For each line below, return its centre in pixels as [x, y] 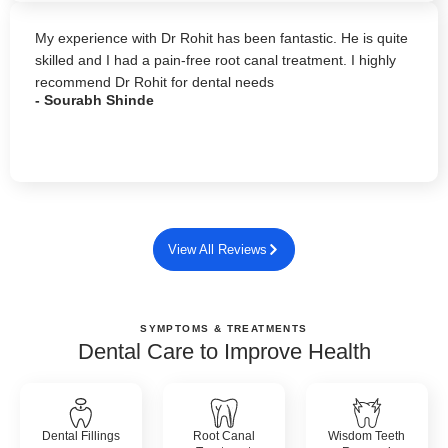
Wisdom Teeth [367, 436]
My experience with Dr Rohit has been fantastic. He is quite [221, 38]
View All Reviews [217, 250]
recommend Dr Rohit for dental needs [154, 82]
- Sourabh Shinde [94, 100]
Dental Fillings [81, 436]
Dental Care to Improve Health [224, 352]
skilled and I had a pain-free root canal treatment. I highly [215, 60]
